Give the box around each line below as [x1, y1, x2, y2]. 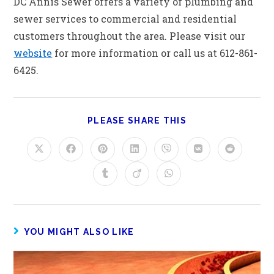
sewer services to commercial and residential [13, 12, 237, 25]
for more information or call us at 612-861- [52, 46, 258, 59]
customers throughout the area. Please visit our [13, 29, 246, 42]
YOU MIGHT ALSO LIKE [23, 226, 135, 237]
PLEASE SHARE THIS [87, 115, 187, 125]
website [13, 46, 53, 59]
